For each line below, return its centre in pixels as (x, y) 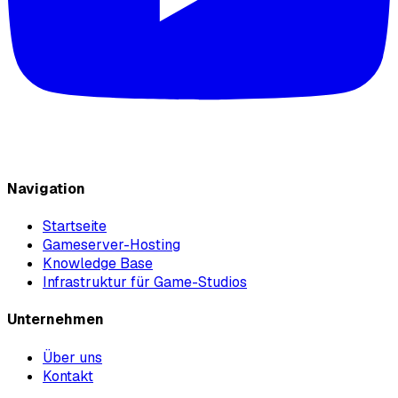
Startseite (75, 227)
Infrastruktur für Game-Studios (145, 283)
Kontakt (68, 376)
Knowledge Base (98, 264)
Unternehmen (56, 320)
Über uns (72, 357)
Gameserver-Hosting (111, 245)
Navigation (46, 188)
